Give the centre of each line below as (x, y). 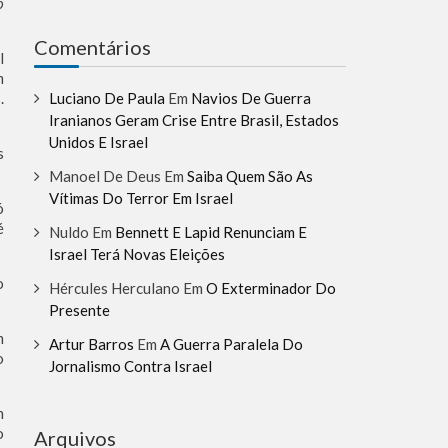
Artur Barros (91, 343)
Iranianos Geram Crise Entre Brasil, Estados (194, 119)
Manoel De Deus (105, 175)
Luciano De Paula (107, 97)
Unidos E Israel (98, 141)
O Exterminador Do (271, 287)
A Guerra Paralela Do (231, 343)
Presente (79, 309)
